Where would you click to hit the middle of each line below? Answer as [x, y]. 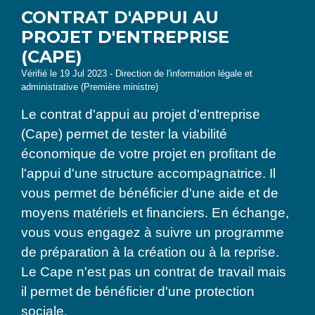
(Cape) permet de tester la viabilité [124, 134]
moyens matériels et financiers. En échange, [155, 212]
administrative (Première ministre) [90, 86]
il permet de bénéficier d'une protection [138, 291]
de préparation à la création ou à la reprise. [150, 252]
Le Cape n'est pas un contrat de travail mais [154, 271]
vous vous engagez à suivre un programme [153, 232]
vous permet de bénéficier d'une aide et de [150, 193]
